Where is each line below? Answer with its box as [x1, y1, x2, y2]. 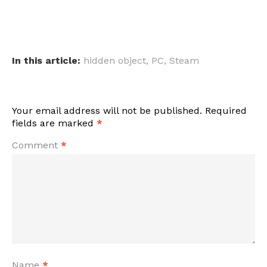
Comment [12, 139, 61, 151]
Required [205, 105, 247, 117]
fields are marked [12, 117, 97, 129]
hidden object [83, 55, 146, 67]
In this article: [12, 55, 80, 67]
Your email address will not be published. [12, 105, 202, 117]
